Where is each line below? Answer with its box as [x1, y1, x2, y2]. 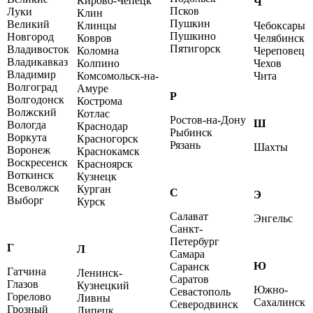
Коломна [77, 45, 119, 57]
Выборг [7, 194, 44, 207]
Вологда [7, 119, 46, 131]
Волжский [7, 106, 57, 119]
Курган [77, 183, 111, 196]
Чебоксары [254, 20, 305, 32]
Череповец [254, 45, 305, 57]
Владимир [7, 68, 56, 81]
